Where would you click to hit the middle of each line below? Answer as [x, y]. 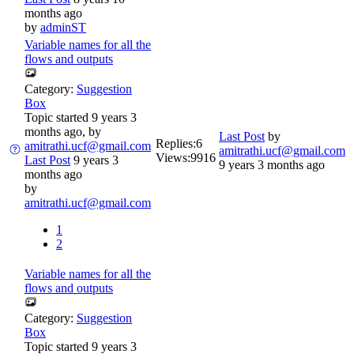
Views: [173, 158]
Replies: [176, 144]
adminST [63, 28]
